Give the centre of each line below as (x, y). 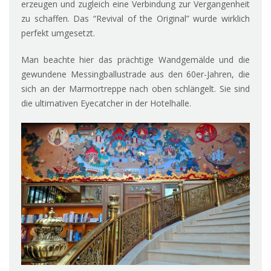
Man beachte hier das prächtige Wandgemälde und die (135, 60)
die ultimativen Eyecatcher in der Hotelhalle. (106, 103)
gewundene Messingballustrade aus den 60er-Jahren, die (135, 74)
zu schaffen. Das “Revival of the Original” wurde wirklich (135, 19)
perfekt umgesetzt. (58, 33)
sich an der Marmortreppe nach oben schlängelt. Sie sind (135, 89)
